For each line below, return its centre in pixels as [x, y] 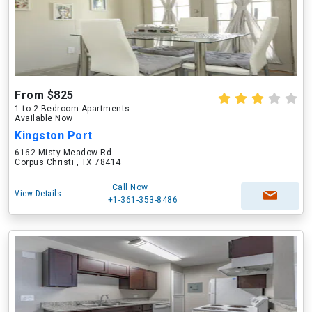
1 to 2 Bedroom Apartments [72, 109]
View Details [38, 194]
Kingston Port [54, 135]
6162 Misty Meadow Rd [63, 153]
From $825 [44, 95]
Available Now [44, 118]
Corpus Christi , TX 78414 [68, 162]
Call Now [130, 187]
